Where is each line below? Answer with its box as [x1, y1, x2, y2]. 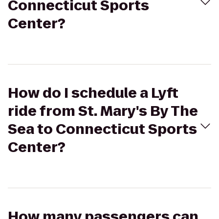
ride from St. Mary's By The [8, 102, 198, 121]
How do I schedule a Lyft [8, 84, 178, 103]
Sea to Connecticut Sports [8, 120, 197, 139]
